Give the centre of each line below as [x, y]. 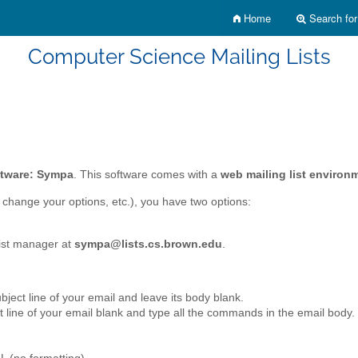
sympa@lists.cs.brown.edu [148, 244]
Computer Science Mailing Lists [179, 57]
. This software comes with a [147, 174]
